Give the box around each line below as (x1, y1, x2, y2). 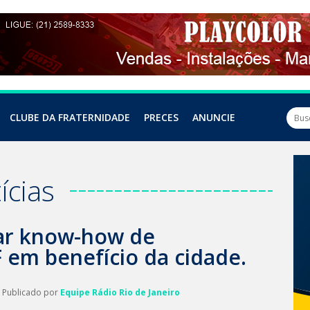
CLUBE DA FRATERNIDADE (10, 111, 130, 124)
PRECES (144, 111, 179, 124)
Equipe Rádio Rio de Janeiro (60, 286, 180, 298)
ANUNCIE (192, 111, 235, 124)
